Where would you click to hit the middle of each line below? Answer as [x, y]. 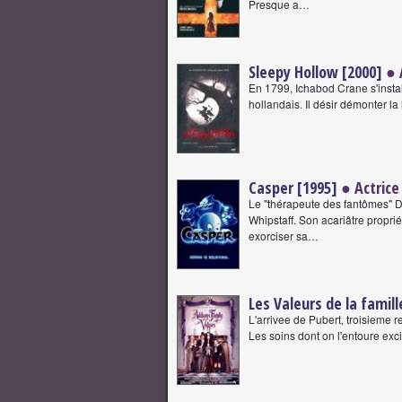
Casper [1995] [293, 188]
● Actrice [368, 188]
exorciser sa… [284, 236]
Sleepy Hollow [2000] [315, 72]
